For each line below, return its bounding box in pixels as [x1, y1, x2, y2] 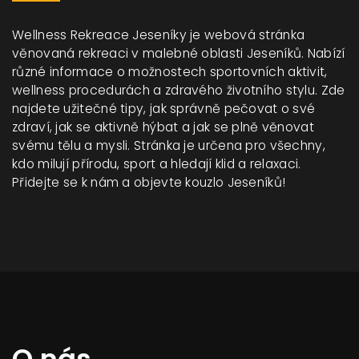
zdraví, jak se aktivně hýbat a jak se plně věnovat [12, 118, 315, 135]
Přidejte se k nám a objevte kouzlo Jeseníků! [12, 173, 286, 191]
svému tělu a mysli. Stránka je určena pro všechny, [12, 136, 325, 154]
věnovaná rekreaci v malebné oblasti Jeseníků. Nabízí [12, 44, 345, 62]
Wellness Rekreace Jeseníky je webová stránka [12, 26, 305, 43]
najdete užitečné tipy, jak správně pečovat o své [12, 99, 316, 117]
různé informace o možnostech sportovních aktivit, [12, 63, 328, 80]
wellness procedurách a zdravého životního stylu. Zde [12, 81, 345, 99]
